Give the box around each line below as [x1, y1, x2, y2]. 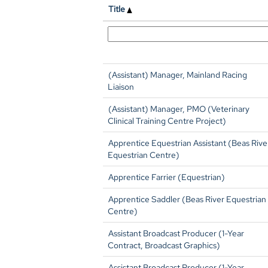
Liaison [108, 81, 134, 92]
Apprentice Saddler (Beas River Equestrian [108, 194, 266, 205]
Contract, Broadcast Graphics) [108, 240, 220, 251]
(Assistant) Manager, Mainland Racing [108, 69, 247, 80]
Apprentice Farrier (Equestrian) [108, 172, 225, 182]
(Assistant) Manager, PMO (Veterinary [108, 103, 249, 114]
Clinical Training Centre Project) [108, 115, 226, 126]
